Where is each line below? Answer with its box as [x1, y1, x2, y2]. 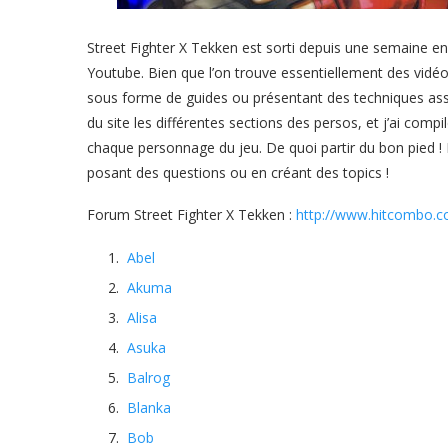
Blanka [127, 398, 171, 417]
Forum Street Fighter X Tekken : [87, 205, 296, 224]
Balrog [127, 368, 170, 387]
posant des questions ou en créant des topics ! [87, 163, 389, 182]
